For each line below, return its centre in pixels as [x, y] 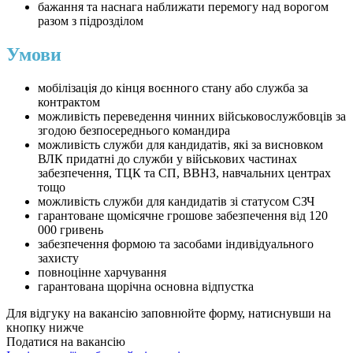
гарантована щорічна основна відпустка [146, 287]
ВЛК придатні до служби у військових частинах [167, 159]
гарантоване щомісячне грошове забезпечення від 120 [183, 216]
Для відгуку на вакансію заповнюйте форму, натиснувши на [169, 314]
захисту [58, 258]
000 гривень [71, 230]
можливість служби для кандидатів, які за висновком [180, 145]
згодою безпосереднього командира [134, 131]
